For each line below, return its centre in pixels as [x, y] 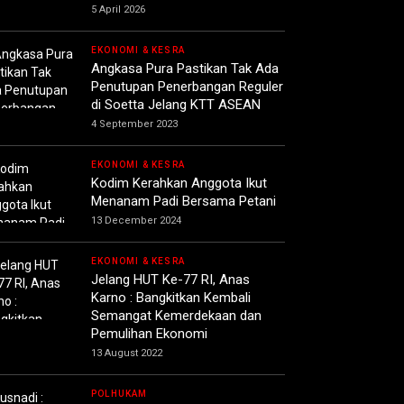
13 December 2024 [136, 221]
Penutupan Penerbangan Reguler [187, 87]
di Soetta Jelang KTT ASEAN [176, 105]
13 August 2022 [127, 353]
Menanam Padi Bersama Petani [184, 202]
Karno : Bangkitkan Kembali [171, 298]
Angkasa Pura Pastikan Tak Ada [185, 69]
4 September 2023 [134, 124]
